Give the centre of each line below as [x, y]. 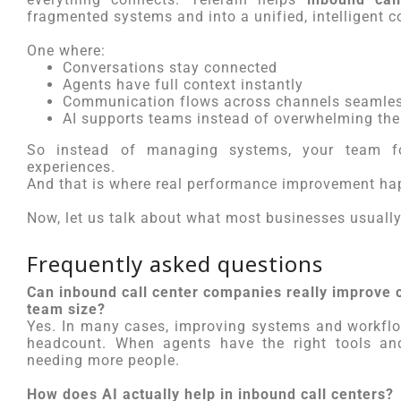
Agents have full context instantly [183, 85]
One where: [66, 51]
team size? [66, 309]
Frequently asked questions [175, 264]
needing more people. [103, 360]
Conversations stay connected [170, 68]
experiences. [71, 167]
